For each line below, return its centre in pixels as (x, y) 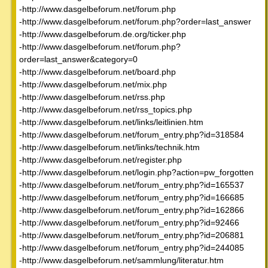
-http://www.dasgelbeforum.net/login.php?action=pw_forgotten (136, 172)
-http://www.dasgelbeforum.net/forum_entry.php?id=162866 (132, 210)
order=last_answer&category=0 (78, 59)
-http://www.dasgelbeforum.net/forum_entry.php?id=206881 (132, 235)
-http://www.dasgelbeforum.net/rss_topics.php (106, 109)
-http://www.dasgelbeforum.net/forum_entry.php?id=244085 (132, 247)
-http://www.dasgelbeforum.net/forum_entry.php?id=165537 (132, 185)
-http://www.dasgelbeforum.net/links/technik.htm (109, 147)
